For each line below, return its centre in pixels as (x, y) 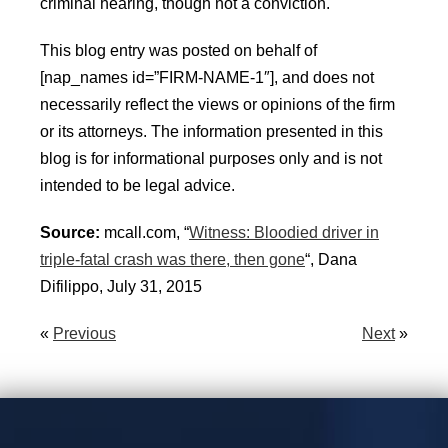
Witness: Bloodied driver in (284, 232)
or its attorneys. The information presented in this (211, 131)
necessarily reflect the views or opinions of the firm (217, 104)
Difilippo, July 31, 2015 (121, 286)
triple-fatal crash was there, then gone (172, 259)
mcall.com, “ (146, 232)
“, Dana (331, 259)
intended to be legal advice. (137, 185)
